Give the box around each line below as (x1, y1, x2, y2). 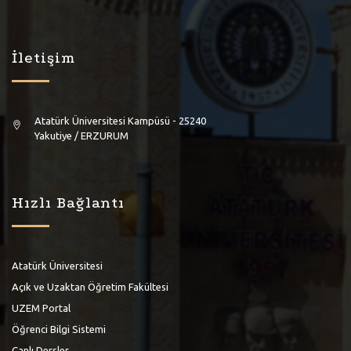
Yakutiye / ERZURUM (34, 130, 128, 141)
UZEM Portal (12, 302, 71, 313)
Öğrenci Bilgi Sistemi (12, 324, 106, 335)
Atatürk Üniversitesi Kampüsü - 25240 (34, 115, 206, 126)
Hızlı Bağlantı (12, 194, 125, 212)
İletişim (12, 49, 75, 67)
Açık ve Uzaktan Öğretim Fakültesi (12, 281, 168, 292)
